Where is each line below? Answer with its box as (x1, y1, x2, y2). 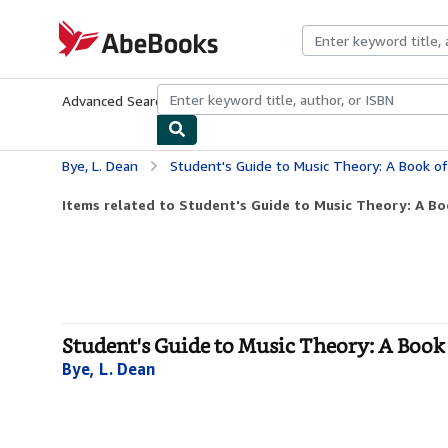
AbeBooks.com (51, 20, 144, 37)
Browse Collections (169, 92, 290, 109)
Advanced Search (62, 92, 169, 109)
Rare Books (290, 92, 360, 109)
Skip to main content (5, 6, 138, 23)
